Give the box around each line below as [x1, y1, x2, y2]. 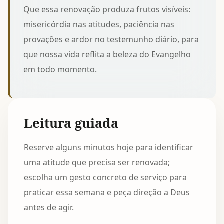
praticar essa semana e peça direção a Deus [24, 186, 190, 198]
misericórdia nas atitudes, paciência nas [23, 18, 175, 30]
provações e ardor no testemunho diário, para [23, 33, 199, 45]
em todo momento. [23, 63, 97, 75]
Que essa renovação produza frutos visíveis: [23, 3, 191, 15]
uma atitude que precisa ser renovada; [24, 156, 170, 168]
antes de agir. [24, 201, 74, 213]
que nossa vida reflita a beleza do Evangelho [23, 48, 191, 60]
